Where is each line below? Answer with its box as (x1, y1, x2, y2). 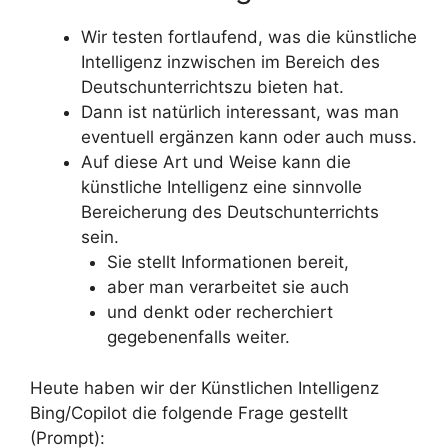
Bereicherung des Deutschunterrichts (81, 202, 379, 222)
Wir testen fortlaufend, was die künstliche (81, 27, 417, 47)
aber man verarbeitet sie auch (106, 277, 349, 297)
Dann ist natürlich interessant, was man (81, 102, 399, 122)
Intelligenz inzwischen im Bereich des (81, 52, 380, 72)
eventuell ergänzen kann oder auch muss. (81, 127, 417, 147)
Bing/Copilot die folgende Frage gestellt (30, 402, 348, 423)
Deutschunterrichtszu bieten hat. (81, 77, 344, 97)
